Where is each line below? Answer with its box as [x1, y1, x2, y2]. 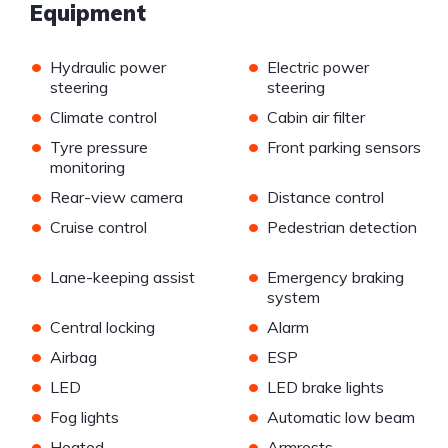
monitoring [50, 157, 125, 178]
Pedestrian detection [266, 217, 417, 238]
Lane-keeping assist [50, 267, 195, 288]
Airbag [50, 347, 97, 368]
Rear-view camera [50, 187, 183, 208]
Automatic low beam [266, 407, 415, 428]
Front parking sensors [266, 137, 421, 158]
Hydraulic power [50, 57, 166, 78]
